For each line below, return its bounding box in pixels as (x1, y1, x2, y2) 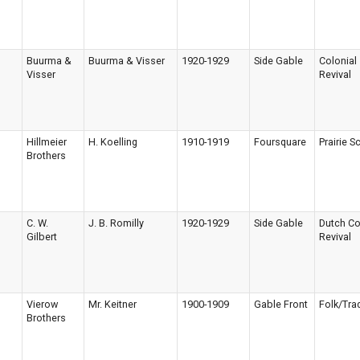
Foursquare (254, 135, 306, 148)
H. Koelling (88, 135, 137, 148)
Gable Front (254, 297, 308, 310)
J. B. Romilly (88, 216, 144, 229)
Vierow (27, 297, 58, 310)
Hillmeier (27, 135, 67, 148)
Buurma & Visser (88, 54, 165, 67)
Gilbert (27, 230, 57, 243)
